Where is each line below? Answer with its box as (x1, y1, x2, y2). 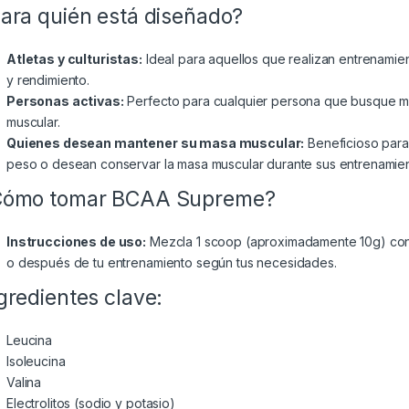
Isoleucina (6, 353, 66, 370)
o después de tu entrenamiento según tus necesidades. (6, 255, 337, 271)
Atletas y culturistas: (6, 51, 142, 68)
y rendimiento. (6, 72, 90, 89)
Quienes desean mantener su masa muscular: (6, 135, 305, 152)
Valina (6, 374, 42, 391)
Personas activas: (6, 93, 124, 110)
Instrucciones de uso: (6, 234, 147, 250)
